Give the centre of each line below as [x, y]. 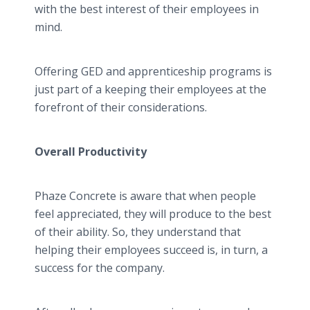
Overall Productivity [91, 152]
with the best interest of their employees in [147, 9]
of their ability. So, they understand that [138, 232]
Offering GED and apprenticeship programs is [153, 71]
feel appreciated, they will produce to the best [153, 214]
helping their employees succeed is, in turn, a [151, 250]
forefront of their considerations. [121, 107]
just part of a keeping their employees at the [151, 89]
